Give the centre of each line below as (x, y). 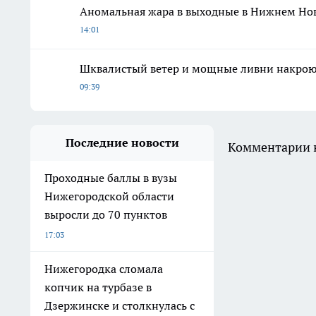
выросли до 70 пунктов (106, 214)
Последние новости (122, 142)
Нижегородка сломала (104, 268)
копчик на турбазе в (98, 287)
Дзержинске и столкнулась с (120, 305)
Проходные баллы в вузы (111, 177)
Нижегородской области (109, 196)
